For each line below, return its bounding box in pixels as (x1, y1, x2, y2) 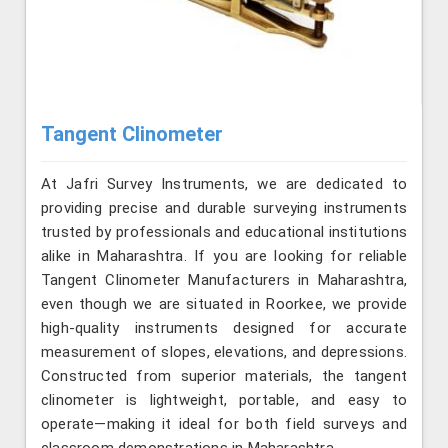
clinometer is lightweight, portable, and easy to (41, 390, 407, 409)
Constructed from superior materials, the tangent (41, 366, 407, 385)
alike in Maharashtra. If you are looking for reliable (41, 246, 407, 265)
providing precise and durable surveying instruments (41, 198, 407, 217)
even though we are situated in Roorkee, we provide (41, 294, 407, 313)
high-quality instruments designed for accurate (41, 318, 407, 337)
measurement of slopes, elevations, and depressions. (41, 342, 407, 361)
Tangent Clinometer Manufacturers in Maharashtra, (41, 270, 407, 289)
